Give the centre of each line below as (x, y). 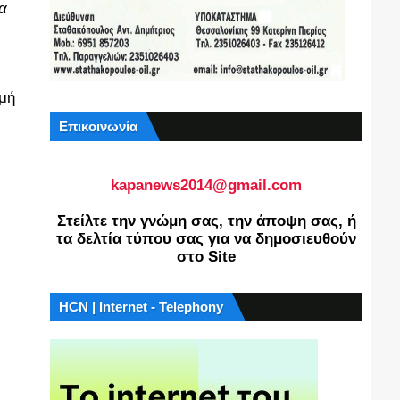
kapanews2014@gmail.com (206, 185)
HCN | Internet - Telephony (141, 307)
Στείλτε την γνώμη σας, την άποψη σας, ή (206, 221)
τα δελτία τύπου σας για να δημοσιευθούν (206, 239)
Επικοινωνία (98, 126)
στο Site (206, 257)
